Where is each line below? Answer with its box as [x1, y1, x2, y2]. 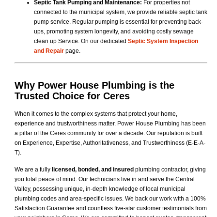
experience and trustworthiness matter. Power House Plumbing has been [15, 120, 206, 127]
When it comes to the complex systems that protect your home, [15, 110, 177, 118]
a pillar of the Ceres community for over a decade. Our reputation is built [15, 130, 202, 137]
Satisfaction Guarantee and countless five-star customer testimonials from [15, 204, 207, 212]
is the [146, 80, 174, 91]
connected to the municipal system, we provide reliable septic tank [34, 8, 207, 15]
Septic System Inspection [128, 37, 198, 45]
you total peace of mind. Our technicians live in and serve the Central [15, 175, 195, 183]
